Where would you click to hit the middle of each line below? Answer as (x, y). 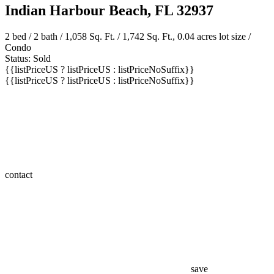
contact (20, 175)
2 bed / (19, 37)
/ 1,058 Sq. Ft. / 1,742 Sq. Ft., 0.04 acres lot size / (154, 37)
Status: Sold (28, 59)
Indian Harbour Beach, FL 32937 (109, 11)
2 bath (46, 37)
